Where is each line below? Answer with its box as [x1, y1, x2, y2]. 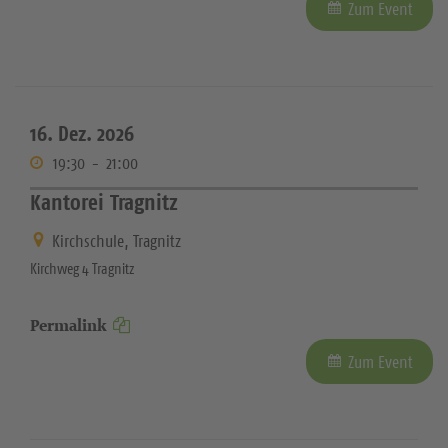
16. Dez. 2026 [30, 119, 134, 147]
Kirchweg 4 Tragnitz [30, 259, 134, 279]
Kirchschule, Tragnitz [52, 230, 181, 253]
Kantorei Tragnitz [30, 187, 178, 216]
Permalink [30, 314, 107, 338]
